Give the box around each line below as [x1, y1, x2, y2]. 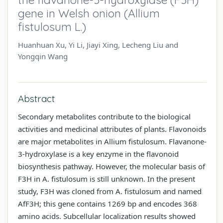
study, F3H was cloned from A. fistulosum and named [18, 186, 202, 196]
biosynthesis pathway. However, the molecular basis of [18, 161, 205, 171]
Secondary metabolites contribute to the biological [18, 111, 191, 121]
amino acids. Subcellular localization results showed [18, 211, 196, 221]
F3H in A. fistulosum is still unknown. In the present [18, 173, 195, 184]
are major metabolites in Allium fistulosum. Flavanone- [18, 136, 207, 146]
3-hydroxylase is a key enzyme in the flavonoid [18, 148, 179, 159]
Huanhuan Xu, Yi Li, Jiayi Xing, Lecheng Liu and [18, 39, 178, 50]
